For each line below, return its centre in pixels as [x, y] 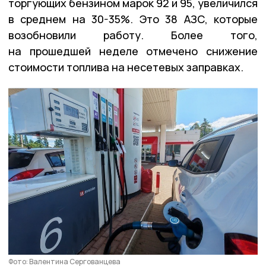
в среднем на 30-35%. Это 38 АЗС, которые [133, 19]
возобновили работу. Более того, [133, 35]
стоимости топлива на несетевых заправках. [126, 67]
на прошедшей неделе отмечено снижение [133, 51]
